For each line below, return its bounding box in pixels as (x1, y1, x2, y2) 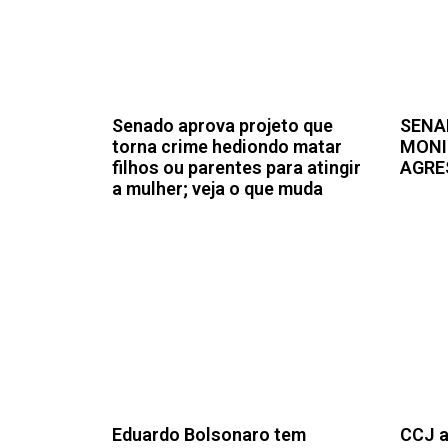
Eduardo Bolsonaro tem (112, 424, 306, 446)
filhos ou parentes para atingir (112, 156, 361, 178)
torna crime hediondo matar (112, 135, 342, 157)
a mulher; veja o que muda (112, 177, 323, 199)
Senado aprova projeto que (112, 114, 333, 136)
